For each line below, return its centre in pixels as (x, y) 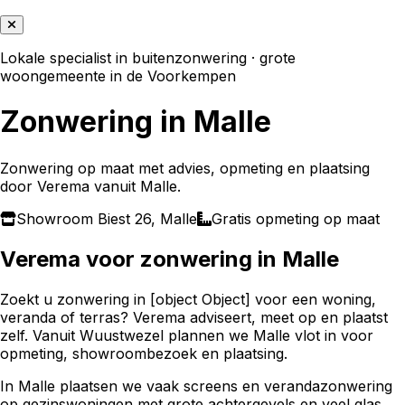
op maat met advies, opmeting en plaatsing (221, 168)
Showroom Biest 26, (88, 218)
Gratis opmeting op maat (296, 218)
